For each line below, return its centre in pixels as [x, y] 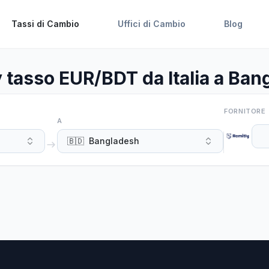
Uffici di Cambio [151, 24]
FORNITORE [245, 111]
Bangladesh [114, 141]
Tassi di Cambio [45, 24]
